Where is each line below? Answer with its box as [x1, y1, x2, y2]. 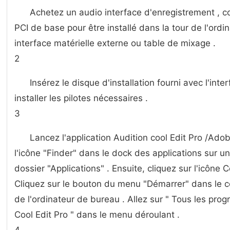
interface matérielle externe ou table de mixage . [14, 38, 216, 48]
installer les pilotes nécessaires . [14, 93, 148, 103]
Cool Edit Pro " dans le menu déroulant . [14, 209, 180, 220]
